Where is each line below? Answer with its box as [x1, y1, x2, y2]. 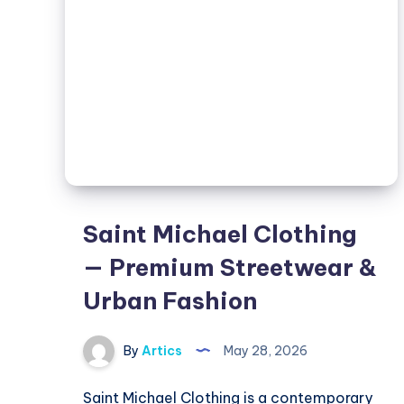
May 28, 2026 [221, 342, 308, 359]
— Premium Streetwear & [83, 252, 377, 283]
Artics [139, 342, 182, 359]
